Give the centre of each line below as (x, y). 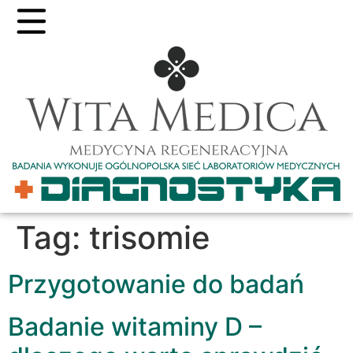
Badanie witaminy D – (135, 326)
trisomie (150, 237)
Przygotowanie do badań (156, 284)
